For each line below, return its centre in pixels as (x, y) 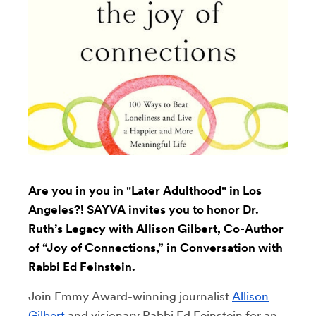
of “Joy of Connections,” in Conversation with (156, 247)
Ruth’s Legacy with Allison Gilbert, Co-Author (156, 228)
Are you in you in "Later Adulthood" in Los (145, 190)
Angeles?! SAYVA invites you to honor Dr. (144, 209)
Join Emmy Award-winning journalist (130, 296)
